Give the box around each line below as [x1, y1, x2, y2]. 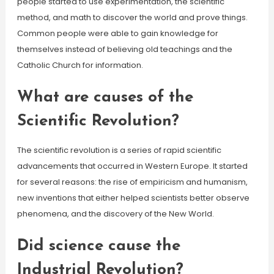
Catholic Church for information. [17, 59, 143, 71]
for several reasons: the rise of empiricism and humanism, [17, 176, 248, 188]
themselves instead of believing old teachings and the [17, 43, 232, 55]
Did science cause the [17, 238, 180, 254]
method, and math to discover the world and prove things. [17, 12, 248, 23]
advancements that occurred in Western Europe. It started [17, 160, 248, 172]
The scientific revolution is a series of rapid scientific [17, 144, 221, 156]
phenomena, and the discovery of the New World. [17, 208, 214, 220]
